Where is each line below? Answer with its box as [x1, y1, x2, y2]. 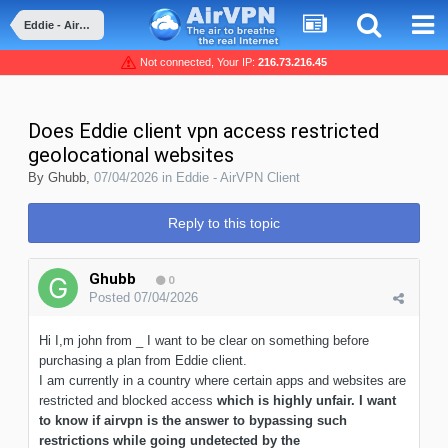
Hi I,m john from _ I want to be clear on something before [39, 333, 369, 349]
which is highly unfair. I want [217, 393, 396, 409]
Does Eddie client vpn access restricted [28, 119, 379, 144]
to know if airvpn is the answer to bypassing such [39, 413, 347, 429]
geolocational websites [28, 143, 234, 168]
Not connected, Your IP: [137, 56, 258, 69]
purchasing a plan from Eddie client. [39, 353, 247, 369]
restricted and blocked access [39, 393, 217, 409]
